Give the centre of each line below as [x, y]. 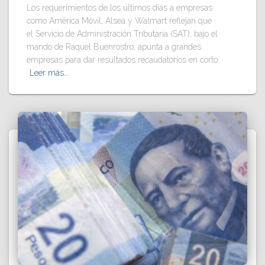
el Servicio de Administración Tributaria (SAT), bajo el [122, 34]
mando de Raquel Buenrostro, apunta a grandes [114, 47]
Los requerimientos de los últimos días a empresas [119, 8]
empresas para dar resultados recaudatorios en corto [122, 60]
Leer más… [49, 73]
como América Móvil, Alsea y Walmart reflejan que [119, 21]
